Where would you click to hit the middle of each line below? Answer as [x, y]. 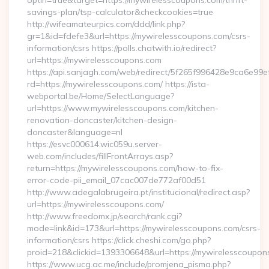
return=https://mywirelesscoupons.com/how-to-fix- [125, 168]
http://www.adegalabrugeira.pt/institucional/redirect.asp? [138, 192]
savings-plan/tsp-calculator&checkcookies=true [120, 12]
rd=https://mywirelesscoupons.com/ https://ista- [118, 84]
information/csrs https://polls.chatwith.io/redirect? [122, 48]
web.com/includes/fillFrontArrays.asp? [100, 156]
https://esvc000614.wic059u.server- [95, 144]
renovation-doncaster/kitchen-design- [102, 120]
